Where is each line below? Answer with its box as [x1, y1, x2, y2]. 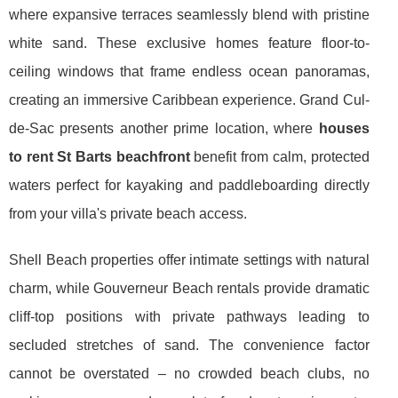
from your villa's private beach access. [9, 205, 247, 221]
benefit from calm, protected [189, 148, 370, 164]
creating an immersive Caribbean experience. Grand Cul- [9, 92, 370, 107]
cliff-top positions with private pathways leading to [9, 308, 370, 324]
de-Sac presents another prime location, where [9, 120, 319, 136]
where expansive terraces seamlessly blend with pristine [9, 6, 370, 22]
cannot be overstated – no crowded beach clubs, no [9, 365, 370, 381]
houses [318, 120, 370, 136]
